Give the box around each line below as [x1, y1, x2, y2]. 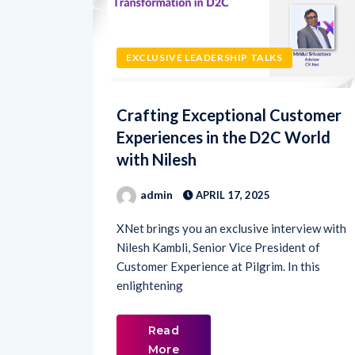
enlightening [116, 250, 183, 265]
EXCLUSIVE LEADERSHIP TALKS [126, 23, 283, 36]
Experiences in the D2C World [116, 99, 330, 119]
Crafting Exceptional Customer [116, 77, 342, 97]
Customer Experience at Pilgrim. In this [116, 231, 320, 246]
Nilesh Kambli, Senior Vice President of [116, 212, 320, 227]
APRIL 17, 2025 [193, 160, 270, 174]
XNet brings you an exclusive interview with [116, 193, 346, 208]
